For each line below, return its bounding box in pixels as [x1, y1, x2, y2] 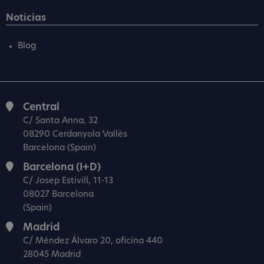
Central [23, 102, 60, 113]
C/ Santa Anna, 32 [23, 116, 98, 126]
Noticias [6, 13, 46, 23]
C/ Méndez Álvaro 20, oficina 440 [23, 236, 163, 246]
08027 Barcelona [23, 190, 94, 199]
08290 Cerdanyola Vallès [23, 130, 127, 139]
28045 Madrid [23, 250, 81, 259]
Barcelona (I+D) [23, 162, 101, 173]
